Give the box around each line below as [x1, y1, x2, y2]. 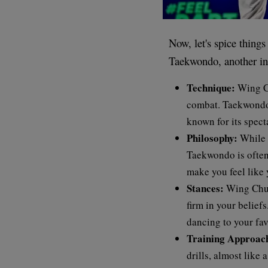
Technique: [187, 80, 236, 95]
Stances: [187, 180, 224, 196]
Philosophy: [187, 130, 238, 145]
